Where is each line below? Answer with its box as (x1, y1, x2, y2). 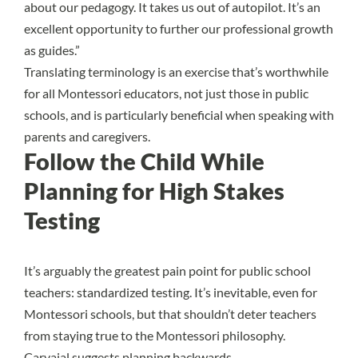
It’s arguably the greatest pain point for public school (24, 262, 311, 278)
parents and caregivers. (24, 128, 150, 144)
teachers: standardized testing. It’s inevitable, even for (24, 284, 317, 300)
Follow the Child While (24, 147, 265, 175)
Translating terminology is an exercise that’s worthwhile (24, 63, 328, 79)
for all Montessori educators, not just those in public (24, 85, 308, 101)
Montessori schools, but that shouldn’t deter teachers (24, 305, 316, 321)
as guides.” (24, 42, 80, 58)
